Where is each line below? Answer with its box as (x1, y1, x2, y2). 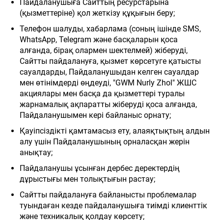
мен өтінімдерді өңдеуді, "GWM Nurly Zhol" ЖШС (20, 78, 196, 87)
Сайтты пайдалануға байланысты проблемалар (20, 190, 196, 199)
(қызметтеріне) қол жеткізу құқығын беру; (20, 8, 175, 18)
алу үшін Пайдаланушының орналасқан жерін (20, 137, 190, 146)
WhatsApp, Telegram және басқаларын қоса (20, 35, 178, 44)
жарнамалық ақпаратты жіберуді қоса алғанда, (20, 100, 197, 109)
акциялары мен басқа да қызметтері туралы (20, 89, 185, 98)
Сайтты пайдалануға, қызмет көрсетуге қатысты (20, 56, 201, 66)
